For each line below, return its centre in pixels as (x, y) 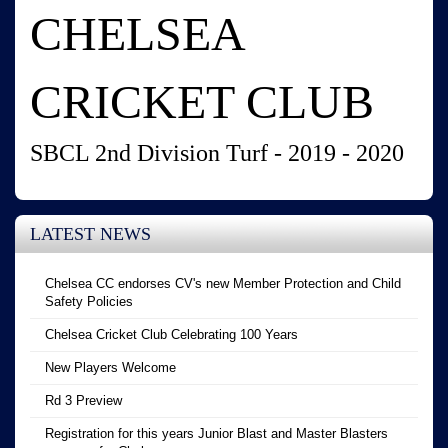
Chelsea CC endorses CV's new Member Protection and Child (223, 283)
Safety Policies (89, 301)
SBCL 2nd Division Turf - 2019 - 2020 (217, 152)
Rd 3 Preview (83, 400)
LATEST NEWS (90, 233)
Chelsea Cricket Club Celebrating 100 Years (171, 334)
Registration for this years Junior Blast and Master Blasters (216, 433)
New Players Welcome (110, 367)
